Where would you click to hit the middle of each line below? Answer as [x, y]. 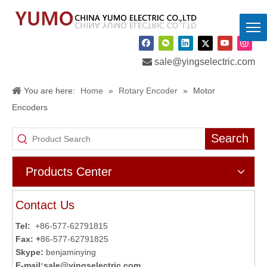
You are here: [49, 90]
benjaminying [71, 252]
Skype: [30, 252]
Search [230, 139]
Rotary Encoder [148, 90]
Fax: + [28, 239]
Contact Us [45, 205]
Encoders [30, 107]
